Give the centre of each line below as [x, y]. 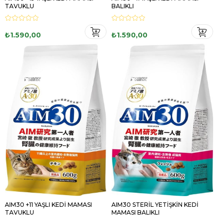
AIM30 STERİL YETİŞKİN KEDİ [155, 205]
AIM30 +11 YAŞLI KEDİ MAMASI [48, 205]
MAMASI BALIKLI [136, 212]
